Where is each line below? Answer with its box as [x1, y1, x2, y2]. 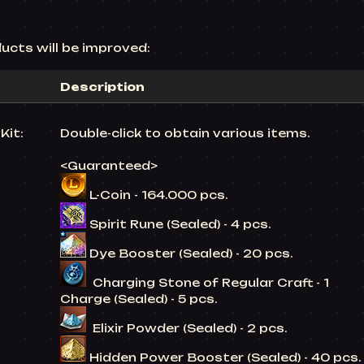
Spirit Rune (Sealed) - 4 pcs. [89, 218, 271, 231]
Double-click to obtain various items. [60, 127, 310, 140]
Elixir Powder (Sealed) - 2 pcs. [86, 322, 287, 335]
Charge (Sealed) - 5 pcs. [60, 292, 217, 305]
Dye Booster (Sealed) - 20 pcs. [86, 247, 292, 260]
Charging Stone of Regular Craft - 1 [86, 276, 329, 289]
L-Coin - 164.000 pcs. [89, 188, 227, 201]
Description [60, 80, 145, 93]
